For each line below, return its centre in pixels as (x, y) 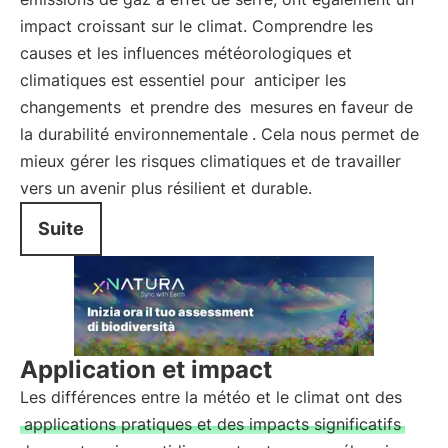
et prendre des (185, 107)
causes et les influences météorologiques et (186, 53)
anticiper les (300, 80)
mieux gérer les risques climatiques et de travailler (210, 161)
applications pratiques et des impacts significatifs (212, 424)
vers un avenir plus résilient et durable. (166, 188)
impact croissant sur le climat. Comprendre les (196, 26)
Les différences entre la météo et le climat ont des (211, 397)
